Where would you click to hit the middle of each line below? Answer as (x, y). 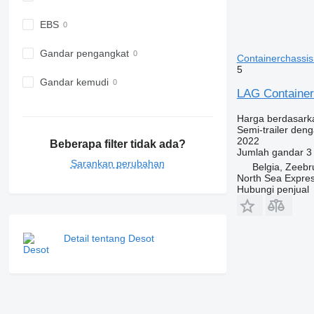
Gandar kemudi (74, 82)
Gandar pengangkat (84, 54)
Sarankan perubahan (117, 163)
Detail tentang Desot (109, 238)
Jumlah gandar (270, 152)
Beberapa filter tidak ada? (117, 144)
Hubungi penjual (273, 189)
